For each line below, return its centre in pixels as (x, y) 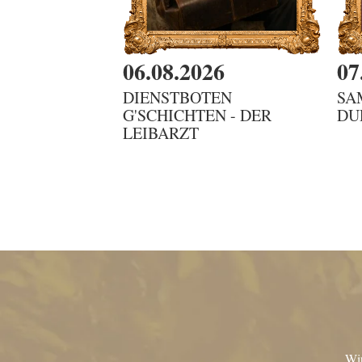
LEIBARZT (161, 133)
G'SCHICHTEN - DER (197, 115)
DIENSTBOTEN (177, 97)
